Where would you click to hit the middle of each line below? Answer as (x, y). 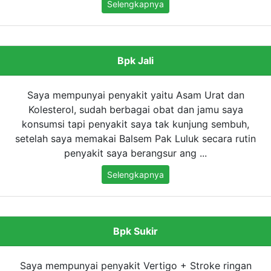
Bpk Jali (135, 61)
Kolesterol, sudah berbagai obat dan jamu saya (135, 110)
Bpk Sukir (135, 231)
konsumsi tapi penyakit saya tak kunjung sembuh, (135, 124)
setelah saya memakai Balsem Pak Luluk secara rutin (135, 139)
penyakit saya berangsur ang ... (135, 153)
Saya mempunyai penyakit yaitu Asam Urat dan (135, 95)
